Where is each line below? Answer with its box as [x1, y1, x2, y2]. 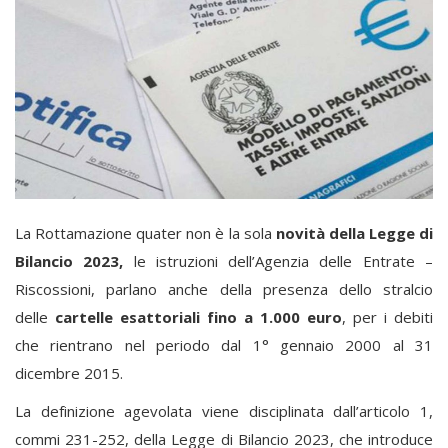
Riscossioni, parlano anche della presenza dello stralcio [15, 278, 433, 299]
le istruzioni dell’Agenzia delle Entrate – [123, 250, 434, 271]
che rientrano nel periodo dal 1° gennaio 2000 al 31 [15, 334, 433, 355]
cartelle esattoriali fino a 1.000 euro [48, 306, 342, 327]
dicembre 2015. [15, 362, 123, 383]
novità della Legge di [275, 222, 434, 243]
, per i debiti [342, 306, 433, 327]
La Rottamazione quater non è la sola [15, 222, 276, 243]
